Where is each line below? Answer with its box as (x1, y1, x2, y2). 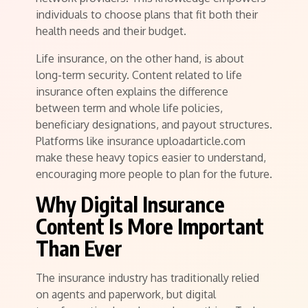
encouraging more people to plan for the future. (36, 166, 272, 181)
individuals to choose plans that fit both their (36, 7, 258, 21)
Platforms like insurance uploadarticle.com (36, 133, 245, 148)
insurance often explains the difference (36, 84, 228, 98)
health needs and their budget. (36, 23, 186, 38)
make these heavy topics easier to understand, (36, 150, 266, 164)
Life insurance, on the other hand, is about (36, 51, 244, 65)
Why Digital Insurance (36, 190, 225, 217)
